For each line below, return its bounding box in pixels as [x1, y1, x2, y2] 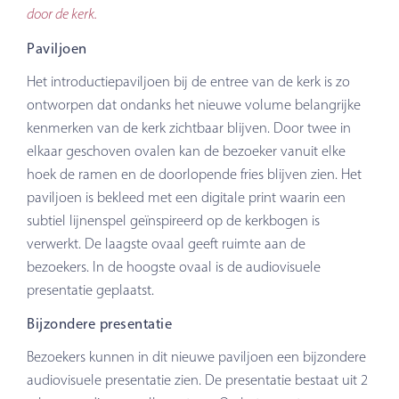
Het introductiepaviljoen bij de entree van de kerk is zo [27, 72, 351, 91]
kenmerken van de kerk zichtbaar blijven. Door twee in [27, 118, 352, 137]
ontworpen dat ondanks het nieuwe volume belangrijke [27, 95, 362, 114]
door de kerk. [27, 5, 98, 23]
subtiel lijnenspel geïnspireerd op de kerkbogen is [27, 211, 321, 230]
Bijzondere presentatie [27, 313, 173, 332]
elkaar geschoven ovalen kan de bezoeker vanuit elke [27, 142, 346, 160]
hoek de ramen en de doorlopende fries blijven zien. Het [27, 165, 362, 183]
